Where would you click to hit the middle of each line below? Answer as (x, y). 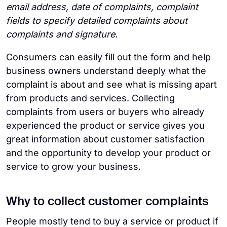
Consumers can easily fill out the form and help (108, 57)
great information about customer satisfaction (105, 139)
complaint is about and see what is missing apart (111, 84)
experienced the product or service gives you (105, 125)
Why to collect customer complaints (107, 202)
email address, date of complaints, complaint (102, 7)
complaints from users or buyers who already (105, 112)
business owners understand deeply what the (106, 71)
